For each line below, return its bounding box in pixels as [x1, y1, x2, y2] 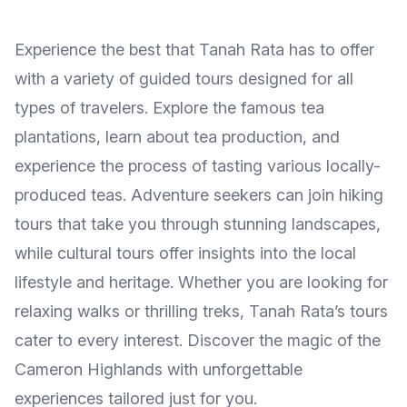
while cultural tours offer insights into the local [15, 243, 356, 263]
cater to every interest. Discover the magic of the [15, 331, 381, 350]
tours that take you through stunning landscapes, [15, 214, 381, 233]
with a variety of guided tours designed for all [15, 69, 353, 88]
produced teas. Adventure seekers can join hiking [15, 185, 383, 204]
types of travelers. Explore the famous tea [15, 98, 324, 117]
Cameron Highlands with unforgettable [15, 360, 303, 379]
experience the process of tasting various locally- [15, 156, 381, 175]
